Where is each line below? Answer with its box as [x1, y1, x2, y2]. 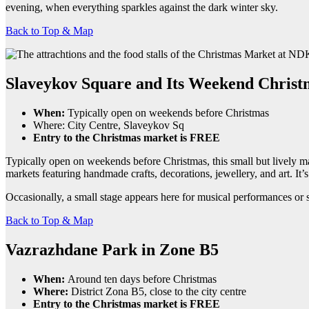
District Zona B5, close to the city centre [71, 285, 246, 297]
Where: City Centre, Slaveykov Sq [33, 119, 184, 132]
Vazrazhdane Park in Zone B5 [6, 241, 219, 259]
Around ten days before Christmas [68, 272, 217, 285]
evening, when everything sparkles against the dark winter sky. [6, 1, 278, 14]
